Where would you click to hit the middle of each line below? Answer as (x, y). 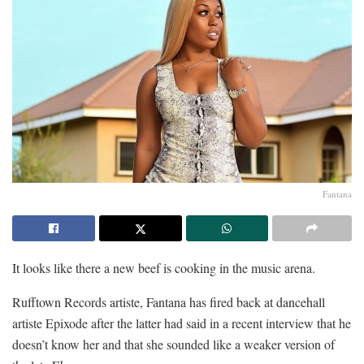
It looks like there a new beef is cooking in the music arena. (164, 267)
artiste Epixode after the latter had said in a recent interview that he (182, 323)
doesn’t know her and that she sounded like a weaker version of (173, 344)
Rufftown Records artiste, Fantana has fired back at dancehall (169, 301)
